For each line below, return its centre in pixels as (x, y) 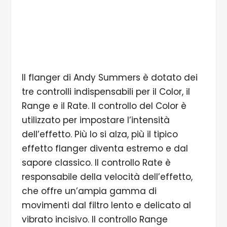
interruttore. (113, 61)
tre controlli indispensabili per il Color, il (106, 92)
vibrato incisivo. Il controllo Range (94, 220)
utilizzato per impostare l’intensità (96, 120)
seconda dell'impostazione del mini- (113, 46)
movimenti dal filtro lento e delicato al (106, 205)
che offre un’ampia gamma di (89, 191)
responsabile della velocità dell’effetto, (107, 177)
